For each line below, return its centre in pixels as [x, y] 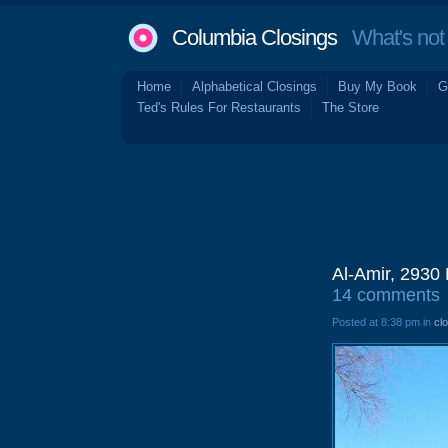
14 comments [386, 295]
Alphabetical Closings [254, 86]
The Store [350, 107]
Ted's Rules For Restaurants [219, 107]
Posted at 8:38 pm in [383, 322]
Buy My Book [377, 86]
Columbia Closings [254, 37]
